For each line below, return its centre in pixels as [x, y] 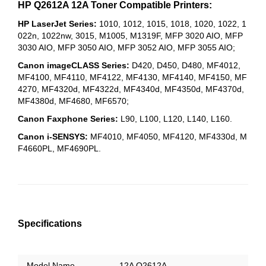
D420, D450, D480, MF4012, [186, 65]
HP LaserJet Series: [58, 23]
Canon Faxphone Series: [68, 118]
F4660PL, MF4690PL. [59, 148]
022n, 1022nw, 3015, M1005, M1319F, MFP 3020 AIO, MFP [130, 35]
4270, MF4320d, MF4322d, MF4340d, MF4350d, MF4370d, [131, 89]
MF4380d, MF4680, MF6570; [73, 101]
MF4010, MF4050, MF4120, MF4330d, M [167, 136]
